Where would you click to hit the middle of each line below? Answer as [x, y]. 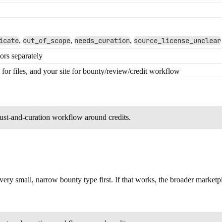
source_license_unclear [177, 41]
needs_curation [102, 41]
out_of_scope [47, 41]
